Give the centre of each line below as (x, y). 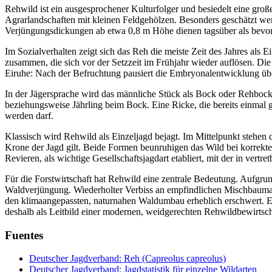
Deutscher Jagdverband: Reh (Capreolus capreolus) (127, 259)
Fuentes (24, 235)
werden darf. (29, 115)
